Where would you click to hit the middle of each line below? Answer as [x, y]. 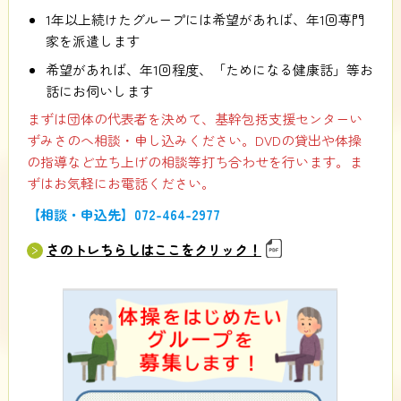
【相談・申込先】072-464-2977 [123, 215]
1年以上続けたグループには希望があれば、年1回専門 [205, 20]
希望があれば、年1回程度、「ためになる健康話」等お [209, 69]
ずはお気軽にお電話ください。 [120, 183]
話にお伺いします [99, 90]
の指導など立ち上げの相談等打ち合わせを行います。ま [194, 162]
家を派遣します [92, 41]
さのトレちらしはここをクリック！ [154, 249]
